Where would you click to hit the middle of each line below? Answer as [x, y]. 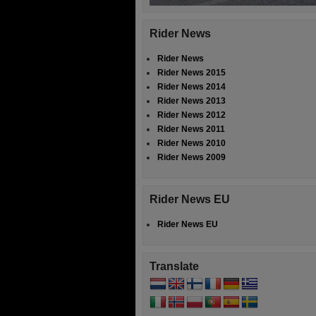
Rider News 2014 [192, 87]
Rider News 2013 [192, 101]
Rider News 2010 [192, 143]
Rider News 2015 [192, 73]
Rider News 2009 [192, 157]
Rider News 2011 [191, 129]
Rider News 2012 [192, 115]
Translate [174, 266]
